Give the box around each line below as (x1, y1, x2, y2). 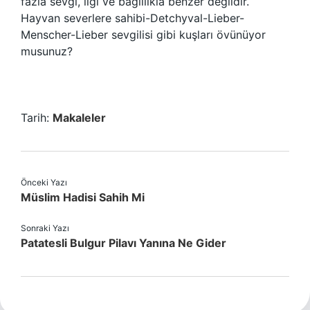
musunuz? (21, 44, 73, 58)
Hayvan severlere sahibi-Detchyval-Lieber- (21, 11, 244, 25)
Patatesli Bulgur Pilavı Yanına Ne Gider (21, 236, 226, 250)
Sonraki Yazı (21, 223, 69, 233)
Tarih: (21, 111, 53, 125)
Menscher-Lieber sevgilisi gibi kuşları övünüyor (21, 28, 266, 42)
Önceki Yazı (21, 177, 67, 188)
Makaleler (53, 111, 106, 125)
